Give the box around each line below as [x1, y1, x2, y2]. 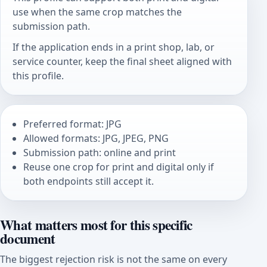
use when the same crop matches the [13, 5, 182, 18]
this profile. [13, 69, 64, 83]
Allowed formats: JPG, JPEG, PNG [23, 131, 169, 145]
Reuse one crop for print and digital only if [23, 160, 215, 173]
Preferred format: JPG [23, 117, 122, 131]
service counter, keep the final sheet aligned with [13, 55, 232, 69]
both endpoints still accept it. [23, 174, 154, 188]
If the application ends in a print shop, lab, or [13, 41, 215, 54]
